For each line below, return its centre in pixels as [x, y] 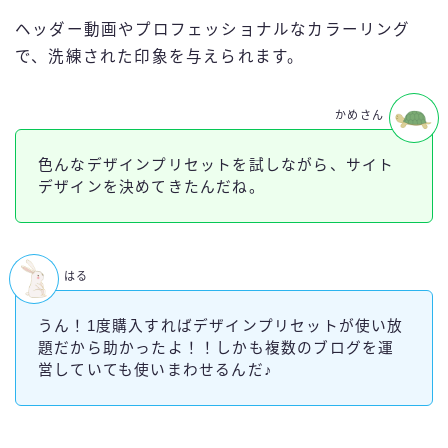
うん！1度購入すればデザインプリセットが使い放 [221, 326]
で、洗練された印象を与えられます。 [160, 56]
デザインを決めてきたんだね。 [151, 186]
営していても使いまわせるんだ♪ [155, 370]
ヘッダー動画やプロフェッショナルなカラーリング [213, 29]
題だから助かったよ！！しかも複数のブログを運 [216, 348]
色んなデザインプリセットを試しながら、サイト [216, 164]
